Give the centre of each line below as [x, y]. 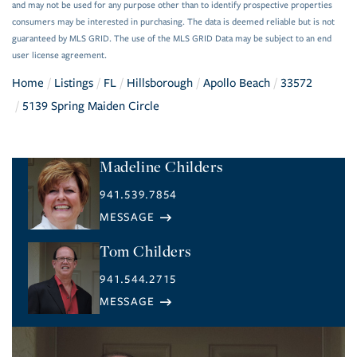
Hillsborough [160, 83]
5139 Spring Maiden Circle [91, 106]
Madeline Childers [161, 167]
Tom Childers [145, 251]
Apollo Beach [237, 83]
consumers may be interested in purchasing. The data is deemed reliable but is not [173, 22]
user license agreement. [59, 56]
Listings [74, 83]
